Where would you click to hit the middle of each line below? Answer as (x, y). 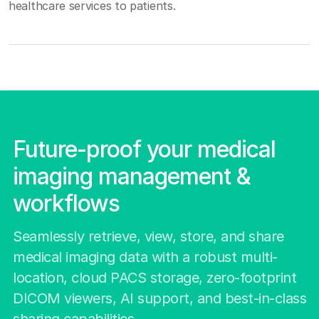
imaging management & (132, 177)
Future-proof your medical (144, 150)
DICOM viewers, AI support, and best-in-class (159, 298)
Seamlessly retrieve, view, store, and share (148, 236)
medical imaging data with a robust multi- (145, 257)
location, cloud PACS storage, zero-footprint (155, 277)
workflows (66, 204)
